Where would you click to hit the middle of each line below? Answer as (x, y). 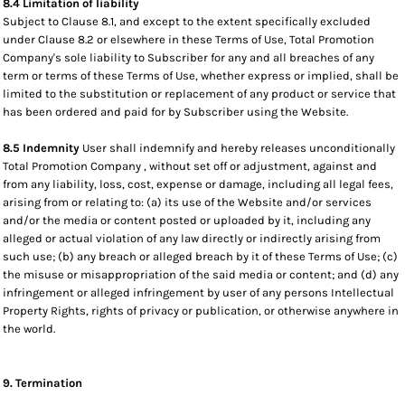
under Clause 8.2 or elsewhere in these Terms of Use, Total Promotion (188, 39)
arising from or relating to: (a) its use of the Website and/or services (187, 202)
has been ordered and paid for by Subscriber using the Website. (175, 112)
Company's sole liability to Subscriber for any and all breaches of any (188, 57)
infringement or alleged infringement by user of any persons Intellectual (198, 292)
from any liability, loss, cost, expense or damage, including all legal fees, (198, 184)
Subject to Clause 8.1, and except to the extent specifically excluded (187, 21)
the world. (29, 329)
